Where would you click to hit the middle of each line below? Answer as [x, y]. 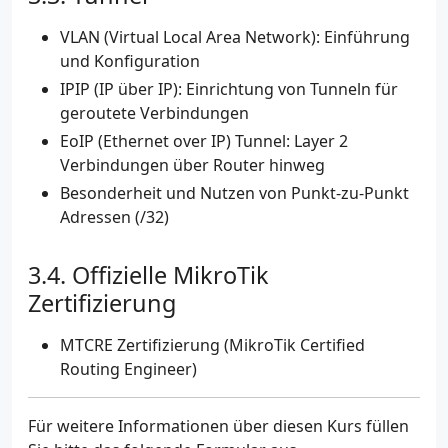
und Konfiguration [130, 61]
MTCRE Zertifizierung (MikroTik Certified [212, 345]
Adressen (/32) [114, 217]
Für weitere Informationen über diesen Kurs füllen [218, 426]
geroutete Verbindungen [154, 113]
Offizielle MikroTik [170, 275]
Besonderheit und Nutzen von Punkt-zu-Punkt [234, 193]
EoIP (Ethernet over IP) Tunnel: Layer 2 [204, 141]
